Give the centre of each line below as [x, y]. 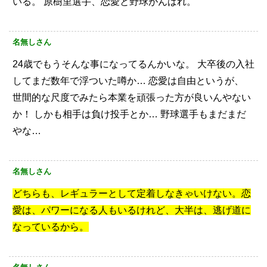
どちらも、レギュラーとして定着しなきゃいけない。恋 [132, 194]
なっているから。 [51, 227]
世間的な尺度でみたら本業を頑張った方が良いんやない [132, 98]
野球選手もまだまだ [202, 114]
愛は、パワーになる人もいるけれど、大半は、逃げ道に [132, 210]
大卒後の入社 [225, 64]
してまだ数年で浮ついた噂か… [79, 81]
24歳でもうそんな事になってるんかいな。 [104, 64]
